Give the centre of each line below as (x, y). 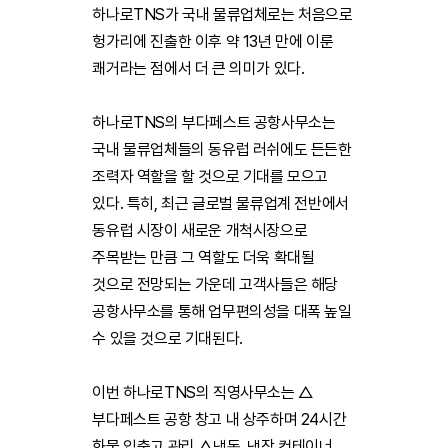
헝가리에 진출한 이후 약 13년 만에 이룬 (213, 42)
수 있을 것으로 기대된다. (169, 339)
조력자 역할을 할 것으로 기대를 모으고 (210, 177)
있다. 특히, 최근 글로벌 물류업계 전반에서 (220, 204)
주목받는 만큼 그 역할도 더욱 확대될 (203, 258)
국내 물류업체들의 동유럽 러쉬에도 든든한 (222, 150)
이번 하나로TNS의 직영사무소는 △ (202, 393)
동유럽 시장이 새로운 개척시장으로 (200, 231)
